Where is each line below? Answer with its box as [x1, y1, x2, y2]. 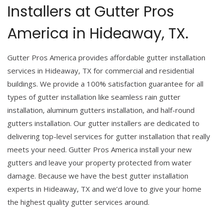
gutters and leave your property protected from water [7, 158, 192, 167]
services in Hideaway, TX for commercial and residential [7, 66, 194, 75]
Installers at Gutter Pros [7, 1, 174, 22]
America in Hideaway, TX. [7, 23, 188, 44]
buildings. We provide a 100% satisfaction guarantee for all [7, 79, 203, 89]
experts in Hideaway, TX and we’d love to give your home [7, 184, 201, 194]
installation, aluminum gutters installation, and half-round [7, 105, 195, 115]
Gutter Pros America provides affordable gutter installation [7, 53, 205, 62]
